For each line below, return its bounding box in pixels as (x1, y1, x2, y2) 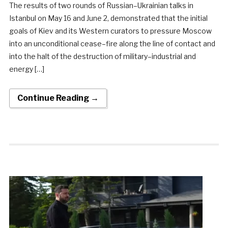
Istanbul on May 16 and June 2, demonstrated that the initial (9, 13, 208, 22)
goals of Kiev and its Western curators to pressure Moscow (9, 26, 212, 35)
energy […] (9, 64, 44, 73)
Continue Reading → (17, 93, 99, 103)
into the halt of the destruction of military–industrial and (9, 51, 196, 61)
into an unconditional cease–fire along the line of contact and (9, 39, 215, 48)
